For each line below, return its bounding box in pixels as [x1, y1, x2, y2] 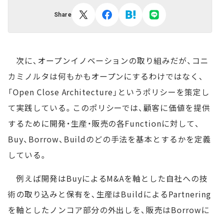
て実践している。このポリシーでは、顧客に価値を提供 [8, 102, 210, 113]
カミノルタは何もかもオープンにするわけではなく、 [8, 70, 204, 82]
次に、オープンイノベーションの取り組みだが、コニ [8, 55, 209, 66]
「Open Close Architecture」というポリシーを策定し [8, 86, 210, 98]
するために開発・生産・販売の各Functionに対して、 [8, 117, 200, 129]
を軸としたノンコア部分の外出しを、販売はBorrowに [8, 204, 210, 216]
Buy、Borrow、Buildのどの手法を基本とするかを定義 [8, 133, 211, 145]
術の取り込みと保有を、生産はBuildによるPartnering [8, 188, 211, 200]
